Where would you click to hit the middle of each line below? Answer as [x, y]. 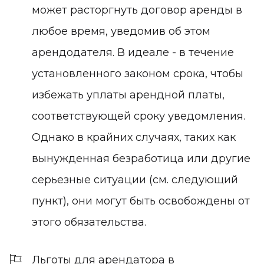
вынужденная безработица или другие [141, 158]
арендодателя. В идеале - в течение [133, 52]
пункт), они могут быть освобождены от [141, 201]
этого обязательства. [89, 222]
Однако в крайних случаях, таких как [134, 137]
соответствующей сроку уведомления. [138, 116]
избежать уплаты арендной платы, [128, 95]
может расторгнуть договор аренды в [137, 10]
